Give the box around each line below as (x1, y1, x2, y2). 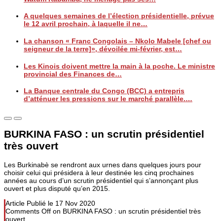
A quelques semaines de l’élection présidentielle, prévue (24, 12, 214, 20)
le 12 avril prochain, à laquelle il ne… (24, 20, 147, 28)
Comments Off (5, 207, 51, 215)
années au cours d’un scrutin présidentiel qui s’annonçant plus (4, 176, 198, 184)
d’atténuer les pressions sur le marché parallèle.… (24, 95, 192, 103)
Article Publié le (5, 199, 55, 207)
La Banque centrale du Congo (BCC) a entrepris (24, 87, 184, 95)
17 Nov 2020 (55, 199, 95, 207)
